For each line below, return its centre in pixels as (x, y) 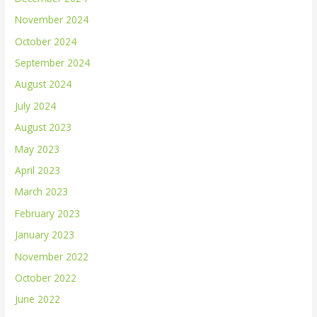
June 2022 (38, 299)
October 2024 (46, 41)
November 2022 (52, 256)
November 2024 (52, 20)
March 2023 (42, 192)
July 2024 (36, 105)
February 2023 (48, 213)
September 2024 (53, 62)
